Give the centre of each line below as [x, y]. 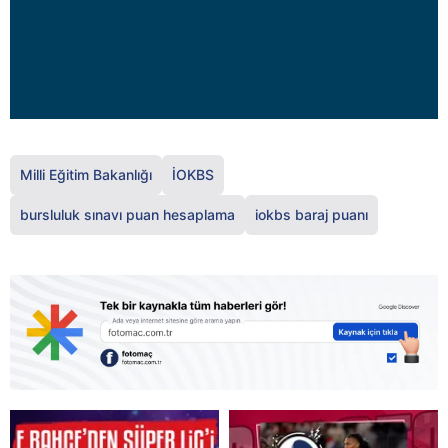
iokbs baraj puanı [311, 214]
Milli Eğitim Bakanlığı [86, 174]
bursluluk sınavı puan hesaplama [127, 214]
